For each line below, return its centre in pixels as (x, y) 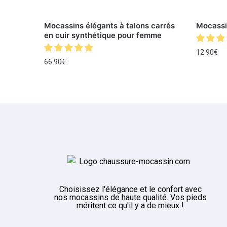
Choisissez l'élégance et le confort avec (130, 189)
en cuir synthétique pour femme (103, 35)
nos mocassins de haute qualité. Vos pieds (130, 197)
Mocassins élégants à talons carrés (110, 26)
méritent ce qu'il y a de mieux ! (130, 205)
